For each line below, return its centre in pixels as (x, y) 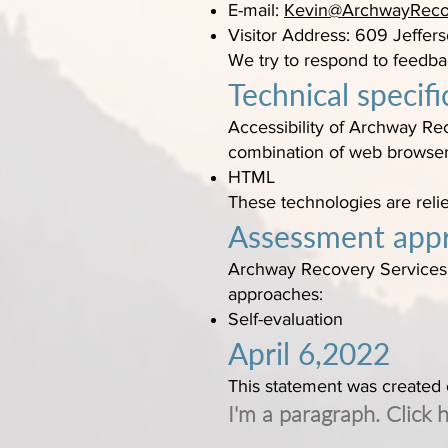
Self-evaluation (285, 319)
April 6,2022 (309, 353)
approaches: (275, 294)
